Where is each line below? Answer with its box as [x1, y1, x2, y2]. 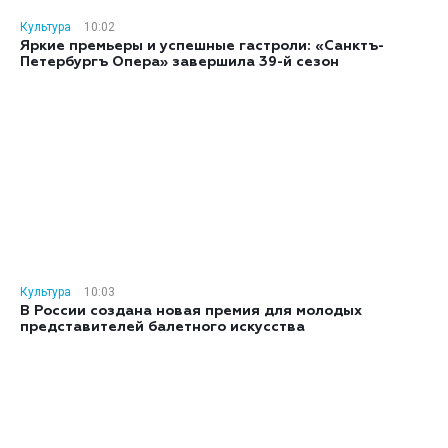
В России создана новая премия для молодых [20, 303, 362, 318]
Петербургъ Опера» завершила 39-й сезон [20, 54, 339, 69]
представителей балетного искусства [20, 319, 305, 334]
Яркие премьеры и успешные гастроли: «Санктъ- [20, 38, 384, 53]
